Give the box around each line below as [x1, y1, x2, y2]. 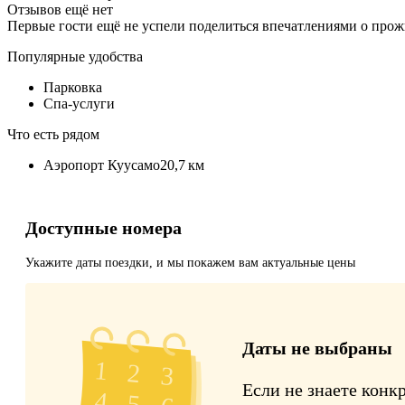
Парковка [43, 79, 102, 95]
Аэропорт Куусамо [43, 156, 160, 173]
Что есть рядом [7, 126, 99, 142]
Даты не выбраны [242, 338, 392, 359]
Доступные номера [25, 218, 182, 239]
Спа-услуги [43, 95, 115, 111]
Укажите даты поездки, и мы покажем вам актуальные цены [25, 256, 355, 270]
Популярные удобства [7, 48, 143, 64]
